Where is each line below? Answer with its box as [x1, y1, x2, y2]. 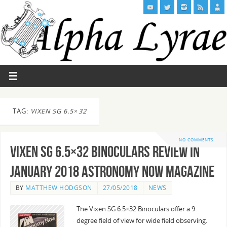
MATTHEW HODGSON [25, 183, 92, 193]
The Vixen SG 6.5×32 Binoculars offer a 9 [76, 205, 195, 214]
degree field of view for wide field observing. [76, 216, 207, 225]
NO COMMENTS [179, 137, 213, 143]
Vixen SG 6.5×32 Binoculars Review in [10, 143, 200, 161]
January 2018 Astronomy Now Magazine [10, 163, 214, 180]
